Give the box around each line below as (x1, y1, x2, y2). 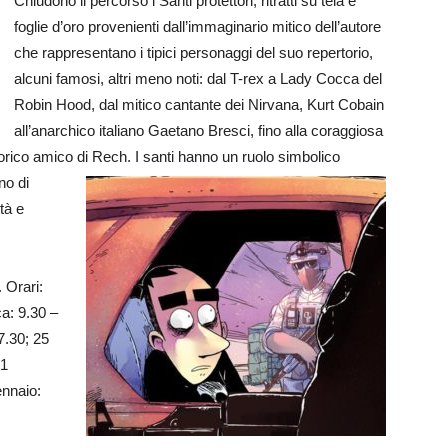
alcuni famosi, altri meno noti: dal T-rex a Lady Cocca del (14, 70, 382, 87)
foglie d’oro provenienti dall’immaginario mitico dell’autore (14, 18, 381, 35)
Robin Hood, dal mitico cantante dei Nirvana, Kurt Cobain (14, 96, 384, 113)
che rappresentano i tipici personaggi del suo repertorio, (14, 44, 373, 61)
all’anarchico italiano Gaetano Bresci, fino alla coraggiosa (14, 122, 383, 139)
